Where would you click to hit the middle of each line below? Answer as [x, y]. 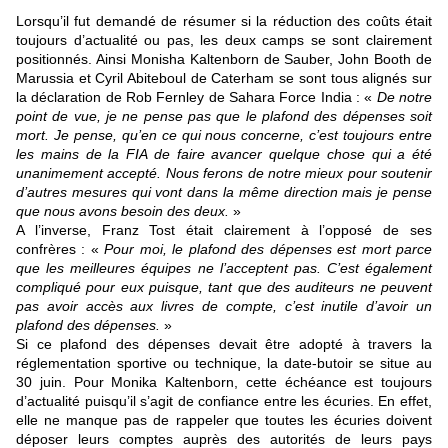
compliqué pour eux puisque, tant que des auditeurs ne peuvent [224, 287]
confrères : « [60, 249]
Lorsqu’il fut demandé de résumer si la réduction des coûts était [224, 21]
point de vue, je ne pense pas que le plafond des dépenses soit [224, 116]
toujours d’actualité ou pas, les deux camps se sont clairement [224, 40]
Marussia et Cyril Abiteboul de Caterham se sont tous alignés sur [224, 78]
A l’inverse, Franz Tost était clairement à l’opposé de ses [224, 230]
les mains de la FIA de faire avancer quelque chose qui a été [224, 154]
